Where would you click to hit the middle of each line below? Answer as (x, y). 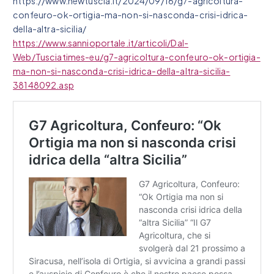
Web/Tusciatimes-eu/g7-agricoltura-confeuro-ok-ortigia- (137, 57)
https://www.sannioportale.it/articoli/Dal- (101, 43)
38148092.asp (43, 85)
